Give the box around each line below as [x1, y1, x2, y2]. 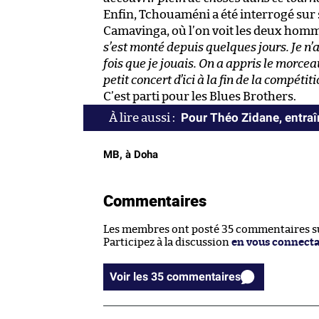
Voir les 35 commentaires [167, 270, 241, 284]
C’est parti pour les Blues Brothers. [103, 90, 296, 103]
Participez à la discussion [103, 237, 231, 249]
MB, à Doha [103, 148, 158, 162]
